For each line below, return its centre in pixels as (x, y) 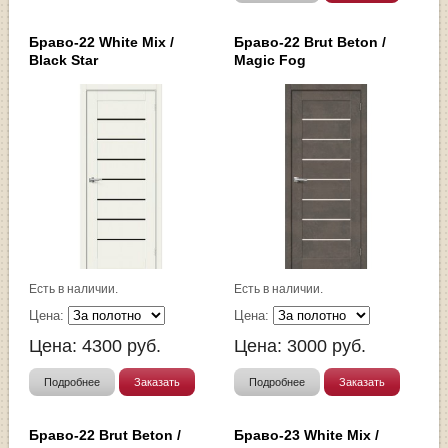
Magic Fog (270, 60)
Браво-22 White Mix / (102, 42)
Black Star (64, 60)
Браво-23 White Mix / (306, 435)
